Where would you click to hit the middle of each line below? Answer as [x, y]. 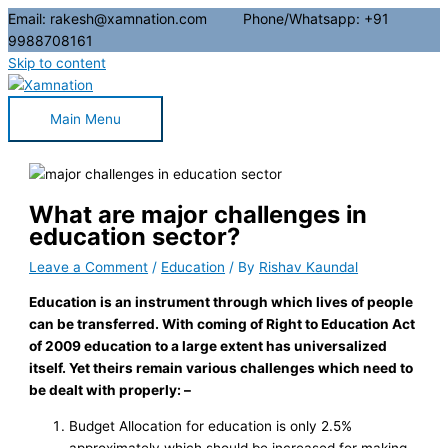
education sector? [135, 237]
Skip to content [57, 63]
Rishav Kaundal [309, 267]
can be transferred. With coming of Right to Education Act [222, 323]
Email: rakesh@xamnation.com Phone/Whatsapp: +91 [198, 18]
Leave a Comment [89, 267]
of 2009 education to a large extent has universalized [208, 345]
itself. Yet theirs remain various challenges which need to [221, 367]
